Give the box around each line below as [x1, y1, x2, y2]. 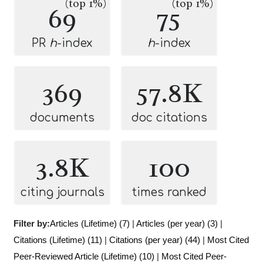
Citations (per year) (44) [109, 235, 200, 245]
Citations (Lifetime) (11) [14, 235, 102, 245]
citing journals [20, 186, 104, 198]
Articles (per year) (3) [136, 218, 218, 228]
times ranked [131, 186, 207, 198]
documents [30, 112, 95, 124]
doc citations [131, 112, 207, 124]
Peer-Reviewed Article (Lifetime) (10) [14, 251, 154, 261]
